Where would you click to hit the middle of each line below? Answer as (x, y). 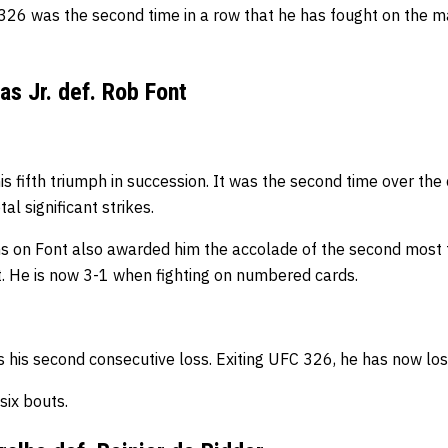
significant (63, 207)
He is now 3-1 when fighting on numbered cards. (185, 275)
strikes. (128, 207)
